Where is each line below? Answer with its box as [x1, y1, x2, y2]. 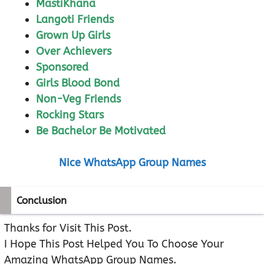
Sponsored [36, 61, 88, 74]
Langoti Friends [36, 13, 114, 27]
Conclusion [16, 194, 67, 207]
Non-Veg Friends [36, 93, 121, 106]
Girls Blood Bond [36, 77, 120, 90]
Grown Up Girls [36, 29, 110, 42]
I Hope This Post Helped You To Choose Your [4, 237, 224, 251]
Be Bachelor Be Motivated [36, 124, 166, 138]
